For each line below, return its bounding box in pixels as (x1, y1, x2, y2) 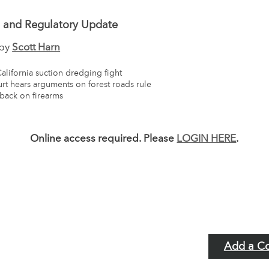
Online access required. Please (30, 134, 177, 145)
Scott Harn (12, 43, 61, 53)
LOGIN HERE (177, 134, 237, 145)
